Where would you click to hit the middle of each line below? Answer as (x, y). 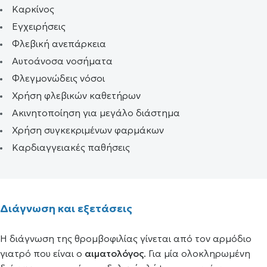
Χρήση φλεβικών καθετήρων (76, 95)
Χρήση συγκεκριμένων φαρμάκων (88, 130)
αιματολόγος (114, 253)
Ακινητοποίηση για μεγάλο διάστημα (96, 113)
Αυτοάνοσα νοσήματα (62, 61)
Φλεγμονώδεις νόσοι (58, 78)
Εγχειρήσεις (39, 26)
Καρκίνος (33, 9)
